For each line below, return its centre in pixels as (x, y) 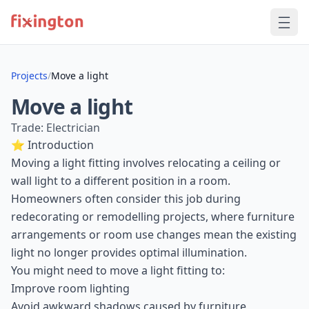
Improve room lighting (70, 288)
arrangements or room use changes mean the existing (154, 235)
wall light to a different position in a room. (121, 181)
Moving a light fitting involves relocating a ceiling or (146, 163)
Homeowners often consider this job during (126, 199)
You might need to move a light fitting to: (118, 270)
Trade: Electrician (56, 128)
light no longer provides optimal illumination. (129, 252)
